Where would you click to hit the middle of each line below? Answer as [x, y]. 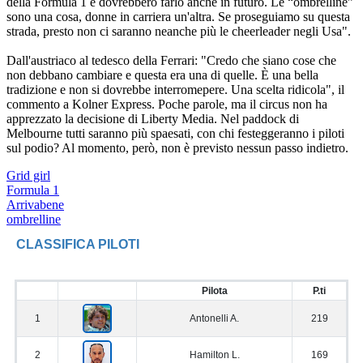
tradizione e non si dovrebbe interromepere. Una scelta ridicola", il [175, 90]
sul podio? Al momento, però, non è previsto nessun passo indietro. [177, 148]
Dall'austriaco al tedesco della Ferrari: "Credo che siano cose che [171, 61]
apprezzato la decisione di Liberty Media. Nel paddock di [153, 119]
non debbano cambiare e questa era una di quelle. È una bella [162, 75]
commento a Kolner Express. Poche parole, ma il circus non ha [167, 105]
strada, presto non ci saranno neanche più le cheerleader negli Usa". [179, 32]
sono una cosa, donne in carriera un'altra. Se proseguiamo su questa [178, 17]
